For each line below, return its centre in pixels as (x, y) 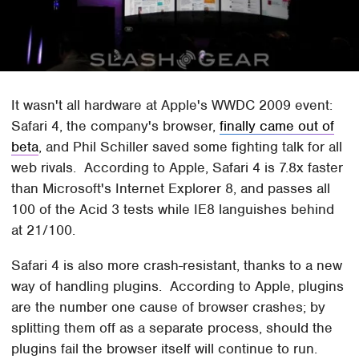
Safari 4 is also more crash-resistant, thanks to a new (177, 266)
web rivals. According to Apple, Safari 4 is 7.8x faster (177, 168)
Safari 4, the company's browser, (116, 126)
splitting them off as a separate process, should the (172, 328)
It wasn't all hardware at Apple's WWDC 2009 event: (172, 105)
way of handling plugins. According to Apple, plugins (178, 286)
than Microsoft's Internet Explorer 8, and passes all (171, 189)
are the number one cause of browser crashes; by (169, 307)
